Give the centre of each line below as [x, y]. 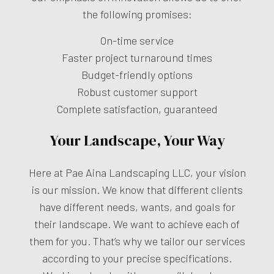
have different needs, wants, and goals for [137, 206]
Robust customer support [137, 91]
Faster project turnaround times [137, 57]
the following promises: [137, 14]
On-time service [137, 40]
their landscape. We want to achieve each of [137, 224]
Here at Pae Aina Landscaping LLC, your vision [137, 172]
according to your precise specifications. [137, 258]
